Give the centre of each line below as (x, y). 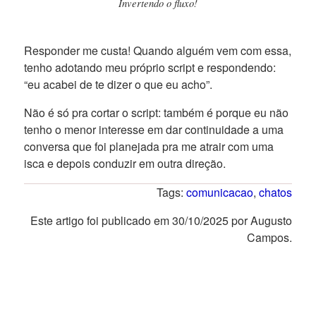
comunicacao (220, 193)
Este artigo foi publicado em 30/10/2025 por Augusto (162, 221)
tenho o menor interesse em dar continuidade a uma (153, 130)
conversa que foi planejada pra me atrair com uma (148, 147)
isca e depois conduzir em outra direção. (124, 164)
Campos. (270, 238)
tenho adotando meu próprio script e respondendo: (150, 68)
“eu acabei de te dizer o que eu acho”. (118, 85)
